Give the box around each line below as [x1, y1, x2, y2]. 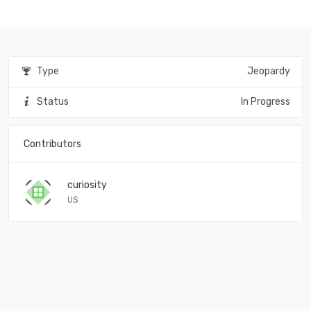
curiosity [67, 178, 107, 191]
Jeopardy [246, 65, 290, 77]
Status [34, 96, 69, 108]
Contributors [24, 137, 81, 150]
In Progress [240, 96, 290, 108]
